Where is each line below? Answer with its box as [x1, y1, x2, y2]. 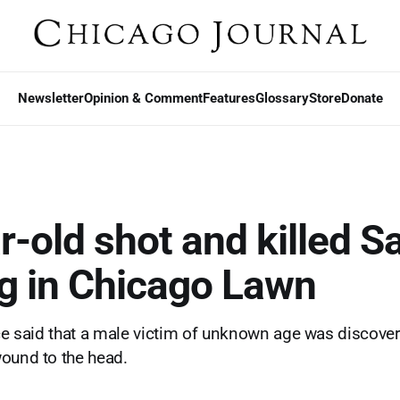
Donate [340, 90, 383, 106]
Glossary [254, 90, 309, 106]
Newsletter [17, 90, 84, 106]
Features [202, 90, 255, 106]
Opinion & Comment [83, 90, 203, 106]
